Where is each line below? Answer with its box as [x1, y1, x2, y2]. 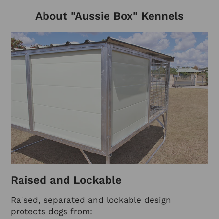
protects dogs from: [11, 206, 92, 217]
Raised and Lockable [11, 173, 122, 186]
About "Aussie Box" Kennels [35, 9, 184, 22]
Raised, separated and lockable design [11, 195, 171, 205]
